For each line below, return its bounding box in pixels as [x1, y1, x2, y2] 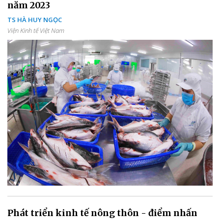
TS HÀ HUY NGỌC [7, 15, 62, 25]
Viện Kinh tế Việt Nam [7, 26, 64, 35]
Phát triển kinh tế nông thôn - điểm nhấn [7, 207, 197, 219]
